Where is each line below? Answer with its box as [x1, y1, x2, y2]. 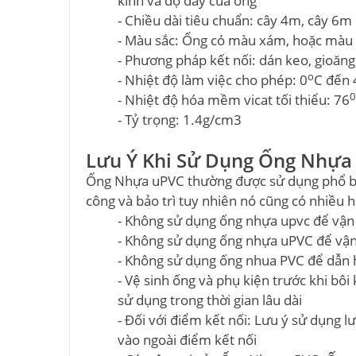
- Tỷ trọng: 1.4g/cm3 [118, 110, 242, 129]
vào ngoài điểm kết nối [118, 331, 257, 349]
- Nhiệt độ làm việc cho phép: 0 [118, 71, 308, 89]
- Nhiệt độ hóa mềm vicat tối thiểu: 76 [118, 91, 350, 109]
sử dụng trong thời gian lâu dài [118, 291, 302, 309]
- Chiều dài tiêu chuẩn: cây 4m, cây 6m [118, 11, 352, 29]
